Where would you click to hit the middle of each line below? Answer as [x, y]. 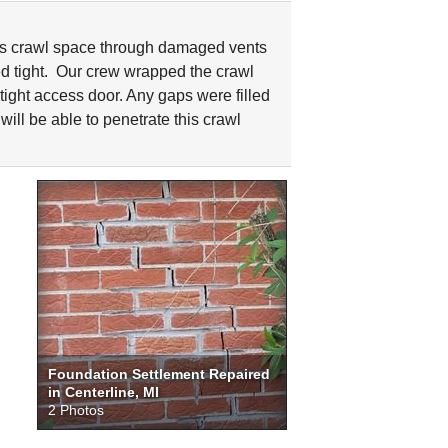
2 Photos [75, 410]
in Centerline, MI [103, 392]
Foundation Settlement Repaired [158, 374]
